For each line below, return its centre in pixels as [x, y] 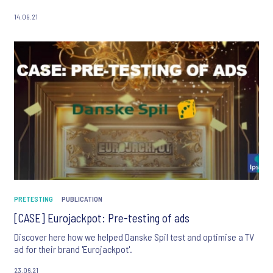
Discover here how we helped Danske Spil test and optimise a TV [134, 237]
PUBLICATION [82, 199]
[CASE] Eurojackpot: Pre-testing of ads [102, 218]
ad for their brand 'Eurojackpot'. [73, 249]
